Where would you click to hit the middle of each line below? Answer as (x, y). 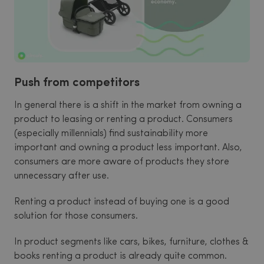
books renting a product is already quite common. (121, 257)
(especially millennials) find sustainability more (111, 134)
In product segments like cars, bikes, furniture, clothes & (131, 242)
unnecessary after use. (62, 176)
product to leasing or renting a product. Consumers (123, 120)
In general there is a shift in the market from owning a (128, 106)
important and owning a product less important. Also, (128, 148)
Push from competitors (78, 83)
